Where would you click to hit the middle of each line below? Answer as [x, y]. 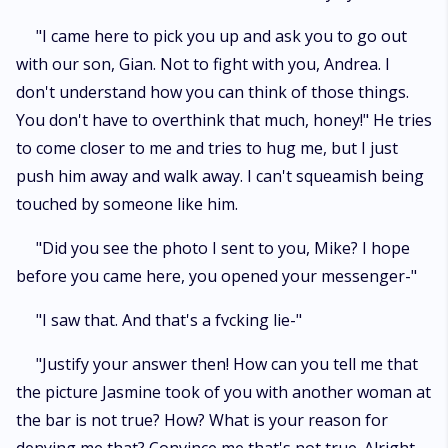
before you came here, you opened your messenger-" [216, 276]
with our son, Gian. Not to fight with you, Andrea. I [203, 64]
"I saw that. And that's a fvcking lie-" [169, 320]
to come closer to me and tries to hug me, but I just [207, 148]
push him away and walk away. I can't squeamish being [220, 176]
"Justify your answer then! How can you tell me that [227, 364]
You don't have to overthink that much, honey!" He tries [224, 120]
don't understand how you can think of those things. [212, 92]
